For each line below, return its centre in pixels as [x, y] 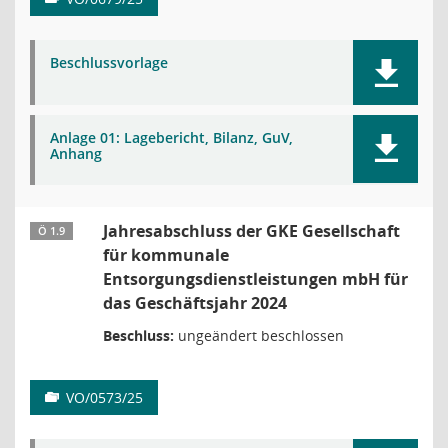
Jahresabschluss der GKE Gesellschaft [251, 231]
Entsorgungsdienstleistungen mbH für [255, 279]
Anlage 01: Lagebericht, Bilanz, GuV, [171, 137]
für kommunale [166, 255]
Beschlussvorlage [109, 62]
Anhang [76, 153]
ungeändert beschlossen [259, 335]
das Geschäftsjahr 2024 [195, 303]
